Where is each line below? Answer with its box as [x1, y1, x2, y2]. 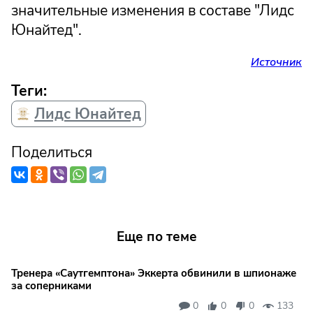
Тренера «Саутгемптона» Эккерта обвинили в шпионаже [11, 266, 296, 281]
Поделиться [11, 142, 92, 162]
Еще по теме [116, 227, 197, 246]
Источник [251, 54, 302, 70]
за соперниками [11, 279, 92, 293]
